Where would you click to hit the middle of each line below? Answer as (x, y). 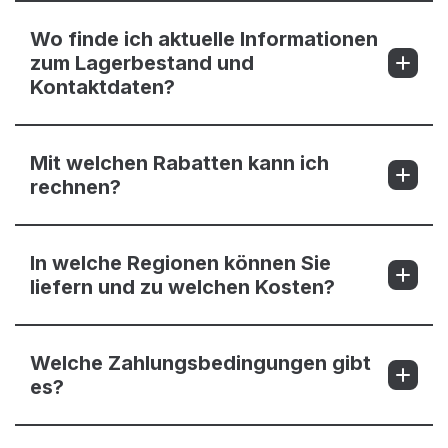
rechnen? (75, 187)
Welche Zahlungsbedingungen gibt (200, 363)
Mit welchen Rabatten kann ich (179, 163)
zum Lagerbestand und (142, 63)
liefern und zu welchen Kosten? (182, 287)
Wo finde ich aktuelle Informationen (204, 39)
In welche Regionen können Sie (180, 263)
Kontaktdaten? (102, 87)
